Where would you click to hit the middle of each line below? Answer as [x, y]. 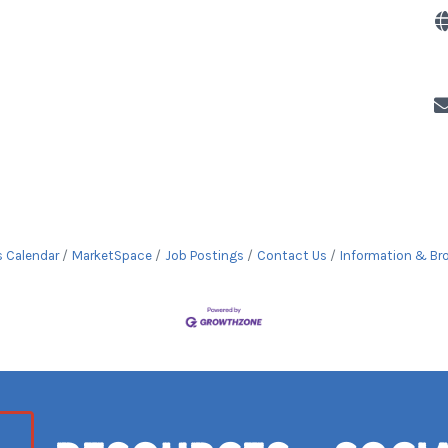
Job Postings [204, 255]
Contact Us [292, 255]
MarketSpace [112, 255]
